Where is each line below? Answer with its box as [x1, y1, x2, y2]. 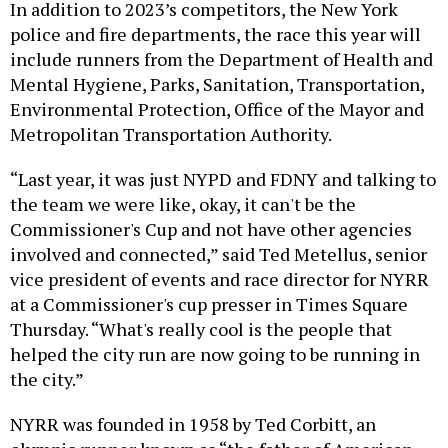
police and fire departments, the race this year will [10, 22, 421, 47]
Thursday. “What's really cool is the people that [10, 317, 392, 342]
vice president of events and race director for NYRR [10, 267, 429, 292]
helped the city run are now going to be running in [10, 342, 420, 367]
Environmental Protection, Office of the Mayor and [10, 97, 424, 122]
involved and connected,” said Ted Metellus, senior [10, 242, 427, 267]
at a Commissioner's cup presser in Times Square [10, 292, 408, 317]
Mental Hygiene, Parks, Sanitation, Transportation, [10, 72, 424, 97]
